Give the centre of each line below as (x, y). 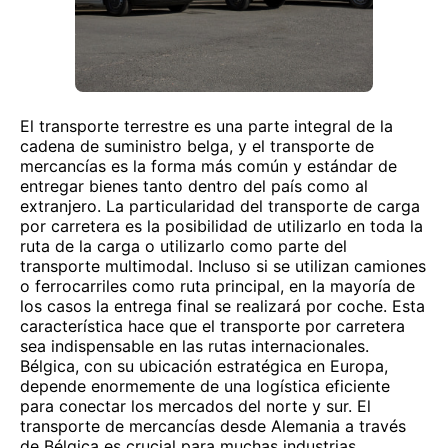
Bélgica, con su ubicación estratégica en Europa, (204, 366)
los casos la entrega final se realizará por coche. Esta (222, 306)
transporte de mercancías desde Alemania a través (213, 426)
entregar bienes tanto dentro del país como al (194, 186)
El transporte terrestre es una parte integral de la (206, 126)
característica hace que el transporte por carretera (212, 326)
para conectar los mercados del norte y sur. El (195, 406)
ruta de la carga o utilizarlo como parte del (183, 246)
